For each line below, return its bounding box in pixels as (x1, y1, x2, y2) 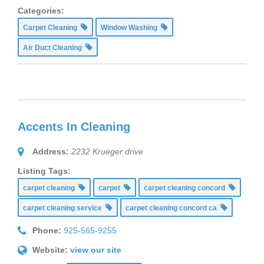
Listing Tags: (18, 166, 71, 176)
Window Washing (101, 24, 161, 32)
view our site (70, 245, 121, 255)
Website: (32, 245, 68, 255)
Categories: (18, 6, 64, 16)
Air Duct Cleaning (23, 44, 85, 52)
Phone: (32, 225, 61, 235)
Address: (32, 146, 69, 156)
